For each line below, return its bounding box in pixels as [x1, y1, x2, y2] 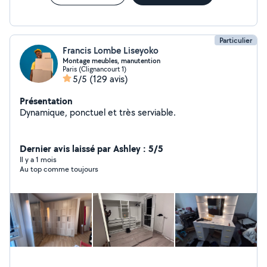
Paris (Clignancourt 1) [63, 64, 126, 73]
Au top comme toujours [20, 164, 98, 174]
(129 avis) [89, 73, 128, 85]
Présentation [20, 94, 73, 107]
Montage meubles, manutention [63, 56, 160, 66]
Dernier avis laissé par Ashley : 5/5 [20, 142, 163, 155]
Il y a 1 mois [20, 154, 57, 164]
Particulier [219, 35, 252, 45]
